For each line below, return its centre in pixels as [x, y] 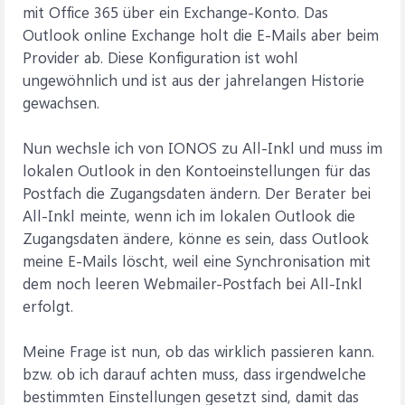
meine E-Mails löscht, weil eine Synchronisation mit [197, 260]
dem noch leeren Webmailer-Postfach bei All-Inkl [193, 283]
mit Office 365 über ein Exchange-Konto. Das [175, 12]
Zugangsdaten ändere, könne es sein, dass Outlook [196, 238]
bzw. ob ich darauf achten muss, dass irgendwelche [194, 373]
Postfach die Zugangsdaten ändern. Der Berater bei [197, 193]
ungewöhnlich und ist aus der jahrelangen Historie [193, 80]
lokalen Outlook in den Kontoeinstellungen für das [197, 170]
